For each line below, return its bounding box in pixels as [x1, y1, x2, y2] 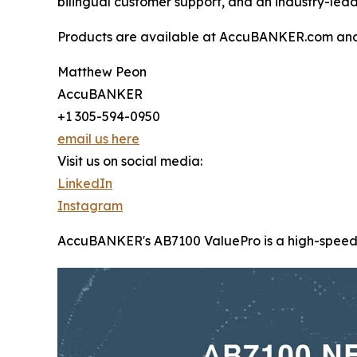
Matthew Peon [57, 64, 147, 80]
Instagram [57, 198, 123, 214]
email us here [57, 131, 139, 147]
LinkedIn [57, 175, 112, 192]
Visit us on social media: [57, 153, 202, 170]
